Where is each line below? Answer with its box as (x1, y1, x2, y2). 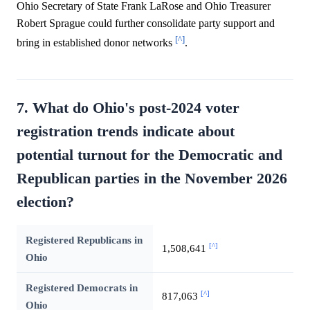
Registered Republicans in (25, 233, 143, 246)
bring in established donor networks (17, 36, 175, 48)
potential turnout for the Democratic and (17, 146, 282, 163)
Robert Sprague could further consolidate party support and (17, 17, 275, 29)
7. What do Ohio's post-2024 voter (17, 99, 239, 116)
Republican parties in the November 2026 (17, 170, 287, 187)
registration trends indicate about (17, 122, 235, 140)
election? (17, 193, 74, 210)
